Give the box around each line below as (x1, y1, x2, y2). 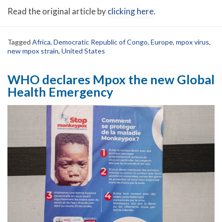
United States (61, 47, 105, 55)
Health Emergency (7, 84, 113, 100)
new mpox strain (7, 47, 58, 55)
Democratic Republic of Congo (54, 38, 148, 47)
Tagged (7, 38, 32, 47)
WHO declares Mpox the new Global (7, 72, 215, 87)
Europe (151, 38, 173, 47)
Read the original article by (7, 6, 108, 17)
